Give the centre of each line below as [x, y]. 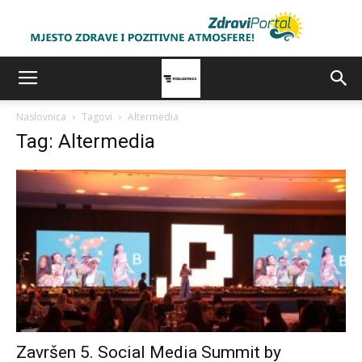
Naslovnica [41, 117]
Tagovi [97, 117]
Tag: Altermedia [86, 141]
